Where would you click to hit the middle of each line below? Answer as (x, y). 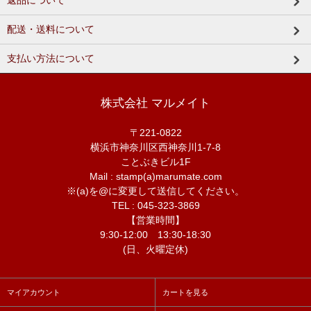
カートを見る (185, 293)
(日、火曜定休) (155, 250)
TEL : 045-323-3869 (155, 206)
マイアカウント (34, 293)
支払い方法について (51, 59)
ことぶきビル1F (155, 162)
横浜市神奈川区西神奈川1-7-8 (155, 148)
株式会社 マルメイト (155, 103)
